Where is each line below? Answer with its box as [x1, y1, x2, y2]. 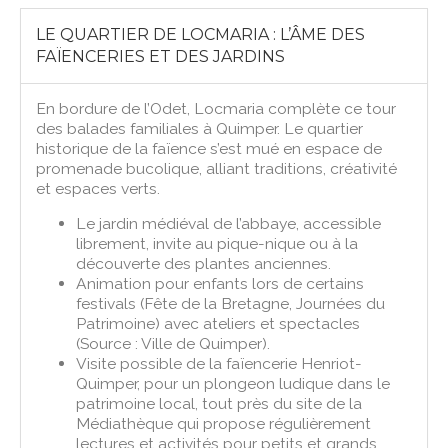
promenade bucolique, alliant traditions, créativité [36, 158, 398, 178]
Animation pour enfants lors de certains [76, 273, 365, 293]
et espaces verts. [36, 178, 161, 198]
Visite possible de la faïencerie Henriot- [76, 353, 363, 373]
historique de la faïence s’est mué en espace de [36, 138, 383, 158]
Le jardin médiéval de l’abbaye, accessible [76, 213, 382, 233]
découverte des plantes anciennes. [76, 253, 332, 273]
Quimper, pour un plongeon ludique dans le [76, 373, 391, 393]
